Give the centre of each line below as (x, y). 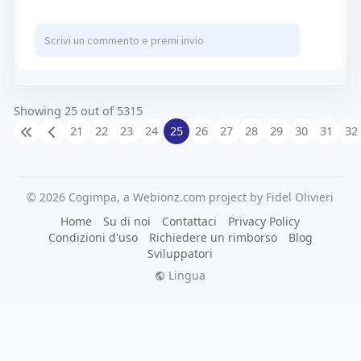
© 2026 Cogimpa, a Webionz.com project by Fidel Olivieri (180, 197)
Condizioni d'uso (93, 237)
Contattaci (190, 221)
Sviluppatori (180, 253)
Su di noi (127, 221)
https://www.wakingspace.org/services (151, 15)
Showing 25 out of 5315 (78, 110)
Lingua (186, 275)
